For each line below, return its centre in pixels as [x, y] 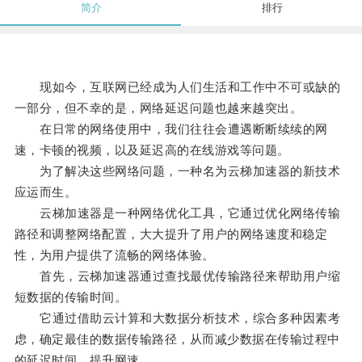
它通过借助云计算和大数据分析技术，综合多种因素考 [177, 318]
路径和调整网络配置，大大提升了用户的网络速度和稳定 [171, 234]
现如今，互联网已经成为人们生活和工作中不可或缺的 [177, 87]
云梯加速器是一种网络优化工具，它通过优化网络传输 [177, 213]
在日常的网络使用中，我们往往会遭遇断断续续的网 [171, 129]
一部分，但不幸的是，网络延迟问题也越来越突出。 [158, 108]
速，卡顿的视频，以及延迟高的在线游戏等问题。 [152, 150]
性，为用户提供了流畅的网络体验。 [114, 255]
